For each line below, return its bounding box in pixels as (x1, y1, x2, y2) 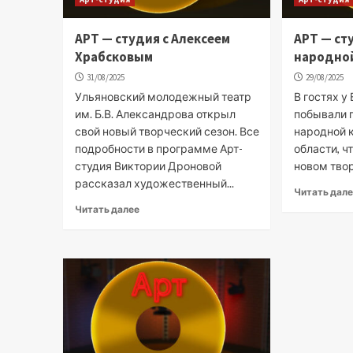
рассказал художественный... (74, 176, 234, 190)
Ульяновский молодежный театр (74, 89, 251, 103)
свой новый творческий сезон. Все (74, 124, 259, 138)
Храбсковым (74, 47, 153, 65)
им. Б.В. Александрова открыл (74, 106, 236, 121)
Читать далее (74, 203, 139, 215)
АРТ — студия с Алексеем (74, 29, 230, 47)
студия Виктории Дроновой (74, 158, 221, 173)
